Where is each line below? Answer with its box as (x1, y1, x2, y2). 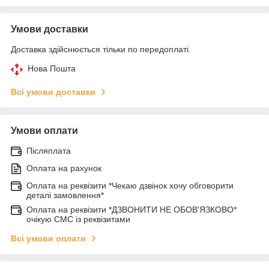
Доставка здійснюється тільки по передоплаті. (11, 44, 191, 54)
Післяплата (26, 145, 71, 156)
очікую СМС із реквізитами (26, 214, 130, 224)
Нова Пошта (28, 63, 76, 73)
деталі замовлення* (26, 190, 104, 200)
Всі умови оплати (11, 233, 86, 243)
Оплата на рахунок (26, 163, 101, 173)
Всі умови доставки (11, 86, 95, 97)
